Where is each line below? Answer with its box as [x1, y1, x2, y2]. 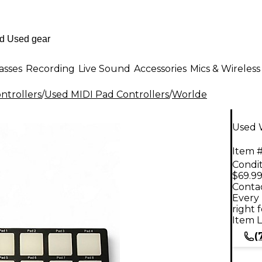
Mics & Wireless [190, 63, 260, 74]
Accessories [134, 63, 187, 74]
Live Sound [78, 63, 130, 74]
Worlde [172, 89, 207, 100]
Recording [26, 63, 75, 74]
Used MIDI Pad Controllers [44, 89, 169, 100]
